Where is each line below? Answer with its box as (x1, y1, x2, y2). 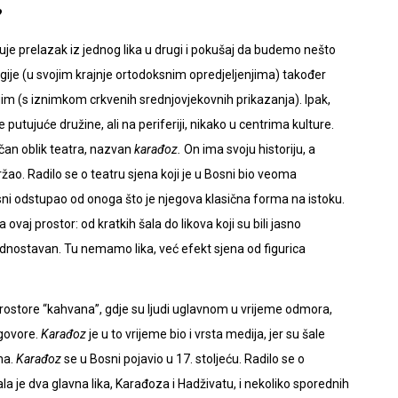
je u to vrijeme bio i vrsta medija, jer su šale (89, 326, 325, 341)
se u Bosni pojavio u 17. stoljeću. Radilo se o (64, 351, 305, 366)
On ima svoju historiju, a (181, 141, 315, 156)
